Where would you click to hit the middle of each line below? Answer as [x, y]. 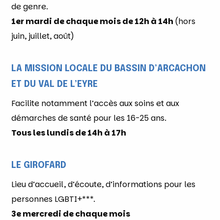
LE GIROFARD [39, 165]
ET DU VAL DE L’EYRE [55, 84]
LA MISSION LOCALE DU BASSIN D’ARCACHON [109, 69]
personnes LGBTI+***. [53, 199]
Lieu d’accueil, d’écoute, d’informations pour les [103, 184]
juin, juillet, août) [43, 36]
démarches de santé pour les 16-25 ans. [89, 118]
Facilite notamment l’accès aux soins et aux [95, 103]
